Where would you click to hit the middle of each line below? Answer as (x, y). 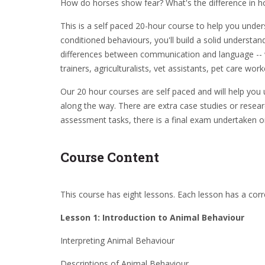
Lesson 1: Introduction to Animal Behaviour (152, 217)
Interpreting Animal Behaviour (117, 240)
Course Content (110, 157)
